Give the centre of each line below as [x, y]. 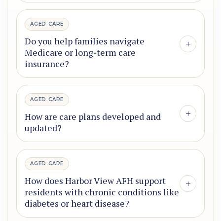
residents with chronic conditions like [102, 192]
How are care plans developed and [93, 117]
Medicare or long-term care [80, 53]
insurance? [47, 64]
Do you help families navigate [85, 41]
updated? [43, 128]
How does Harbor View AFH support [95, 181]
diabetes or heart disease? [77, 203]
